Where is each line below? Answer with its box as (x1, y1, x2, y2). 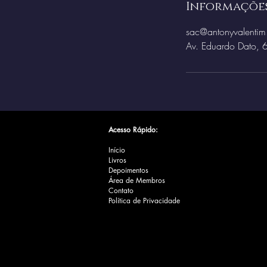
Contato (108, 185, 133, 195)
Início (108, 145, 125, 155)
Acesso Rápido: (108, 125, 158, 135)
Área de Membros (108, 175, 165, 185)
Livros (108, 155, 126, 165)
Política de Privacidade (108, 195, 180, 206)
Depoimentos (108, 165, 148, 175)
